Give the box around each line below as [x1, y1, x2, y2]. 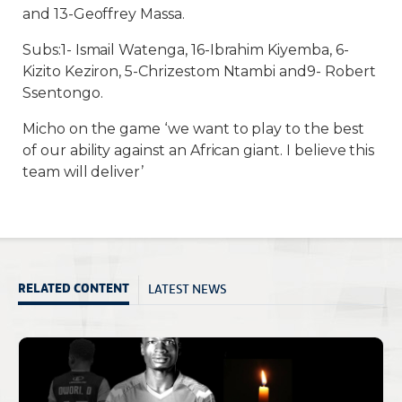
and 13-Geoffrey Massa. [22, 5, 185, 22]
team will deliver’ [22, 163, 144, 180]
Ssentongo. [22, 84, 103, 101]
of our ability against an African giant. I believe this [22, 142, 375, 159]
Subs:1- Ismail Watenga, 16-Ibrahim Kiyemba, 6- [22, 41, 349, 58]
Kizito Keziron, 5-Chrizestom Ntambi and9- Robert [22, 63, 376, 80]
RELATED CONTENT [18, 280, 129, 296]
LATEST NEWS [148, 278, 226, 298]
